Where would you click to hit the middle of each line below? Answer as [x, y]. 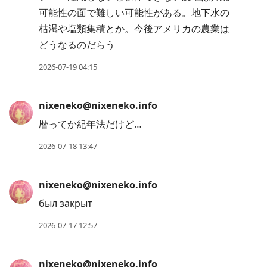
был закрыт [66, 204]
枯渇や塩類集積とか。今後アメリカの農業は [134, 29]
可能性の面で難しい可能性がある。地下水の [134, 13]
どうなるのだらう [77, 45]
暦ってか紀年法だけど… [90, 124]
